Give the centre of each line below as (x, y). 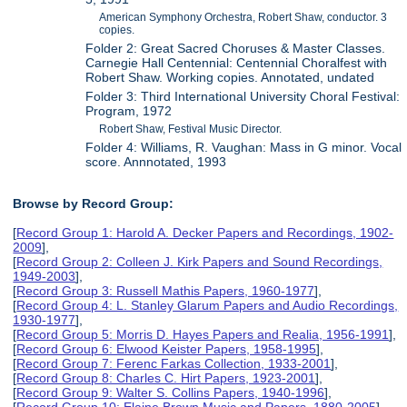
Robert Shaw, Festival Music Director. (191, 129)
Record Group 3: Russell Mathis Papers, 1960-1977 (166, 291)
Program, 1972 (129, 110)
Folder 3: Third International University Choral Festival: (243, 96)
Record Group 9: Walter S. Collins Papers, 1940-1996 (171, 393)
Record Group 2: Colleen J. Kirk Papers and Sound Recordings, (200, 262)
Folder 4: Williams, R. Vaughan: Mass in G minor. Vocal (244, 147)
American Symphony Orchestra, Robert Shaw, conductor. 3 (243, 17)
